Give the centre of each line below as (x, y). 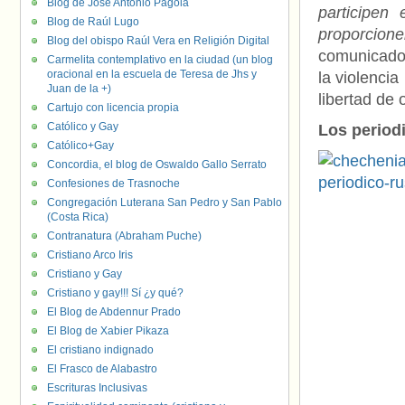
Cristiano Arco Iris (90, 255)
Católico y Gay (83, 127)
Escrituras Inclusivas (97, 388)
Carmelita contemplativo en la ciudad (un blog (160, 60)
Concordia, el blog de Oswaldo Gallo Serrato (157, 165)
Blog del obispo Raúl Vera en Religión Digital (158, 41)
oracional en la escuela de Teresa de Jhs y (152, 74)
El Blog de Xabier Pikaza (108, 331)
